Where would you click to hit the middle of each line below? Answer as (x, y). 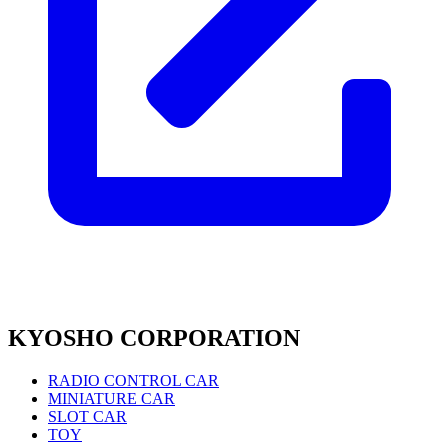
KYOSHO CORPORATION (154, 337)
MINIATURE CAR (111, 398)
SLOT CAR (87, 416)
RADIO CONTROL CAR (133, 380)
